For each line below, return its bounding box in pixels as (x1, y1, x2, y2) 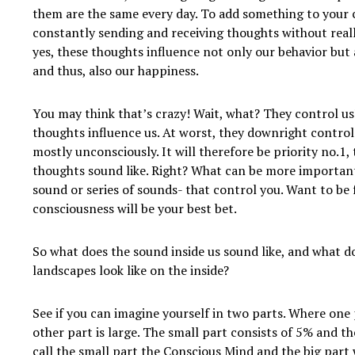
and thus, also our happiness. (32, 62, 199, 80)
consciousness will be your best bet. (32, 200, 239, 218)
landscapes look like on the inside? (32, 261, 229, 280)
